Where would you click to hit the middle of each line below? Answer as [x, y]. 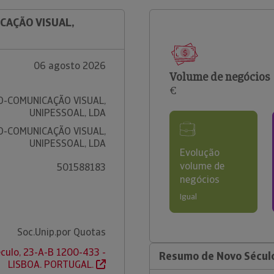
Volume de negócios [220, 77]
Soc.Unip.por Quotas [61, 232]
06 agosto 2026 [69, 66]
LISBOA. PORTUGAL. [52, 265]
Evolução [200, 153]
